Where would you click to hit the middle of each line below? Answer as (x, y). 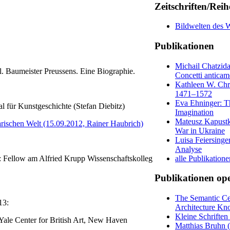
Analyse (188, 149)
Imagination (194, 112)
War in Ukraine (200, 130)
